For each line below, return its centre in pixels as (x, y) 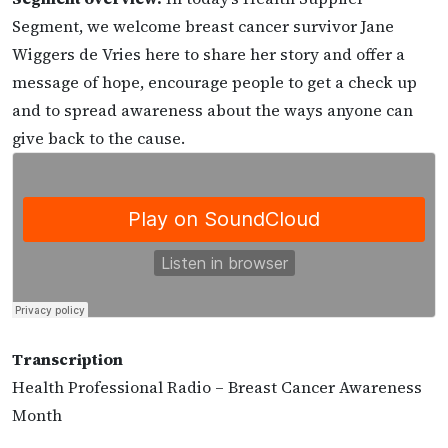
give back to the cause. (98, 137)
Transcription (67, 359)
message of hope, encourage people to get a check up (214, 81)
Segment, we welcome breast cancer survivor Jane (203, 25)
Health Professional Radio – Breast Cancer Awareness (217, 387)
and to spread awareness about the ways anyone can (212, 109)
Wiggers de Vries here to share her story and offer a (208, 53)
